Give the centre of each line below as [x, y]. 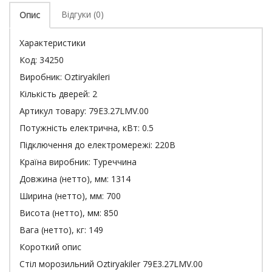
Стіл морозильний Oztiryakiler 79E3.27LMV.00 [111, 264]
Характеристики [53, 43]
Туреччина [114, 162]
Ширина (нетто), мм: [62, 196]
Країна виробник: [55, 162]
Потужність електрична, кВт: [80, 128]
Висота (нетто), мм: [60, 213]
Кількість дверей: [55, 94]
